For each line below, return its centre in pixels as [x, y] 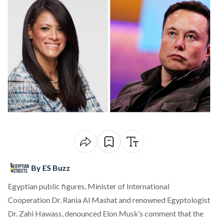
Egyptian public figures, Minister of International [89, 186]
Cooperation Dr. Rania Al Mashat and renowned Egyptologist [109, 200]
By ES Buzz [51, 168]
